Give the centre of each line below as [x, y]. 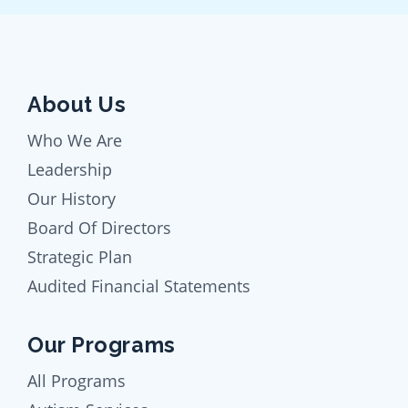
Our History [71, 199]
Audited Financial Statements [139, 286]
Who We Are [75, 141]
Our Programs [102, 345]
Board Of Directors [99, 228]
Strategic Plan [80, 257]
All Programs [76, 381]
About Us [77, 105]
